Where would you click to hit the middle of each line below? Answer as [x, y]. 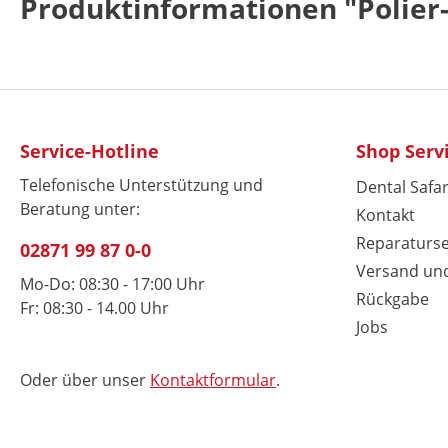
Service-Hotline [89, 151]
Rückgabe [392, 299]
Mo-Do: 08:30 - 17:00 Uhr [112, 284]
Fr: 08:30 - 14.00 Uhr [94, 308]
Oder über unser [85, 380]
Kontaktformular [213, 380]
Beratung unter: [80, 209]
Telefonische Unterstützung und [141, 185]
